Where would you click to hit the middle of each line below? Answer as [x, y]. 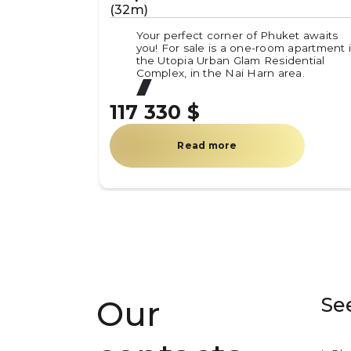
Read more [207, 145]
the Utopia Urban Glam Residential [230, 60]
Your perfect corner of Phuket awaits [237, 35]
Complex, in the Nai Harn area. [220, 72]
